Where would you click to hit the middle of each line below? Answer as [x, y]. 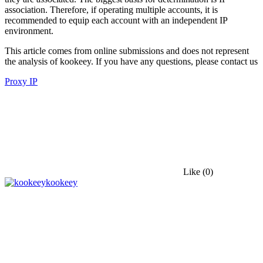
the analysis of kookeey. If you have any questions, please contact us [131, 61]
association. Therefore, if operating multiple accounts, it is [111, 9]
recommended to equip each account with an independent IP [116, 20]
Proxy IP [21, 81]
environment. [29, 31]
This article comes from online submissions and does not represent [127, 50]
